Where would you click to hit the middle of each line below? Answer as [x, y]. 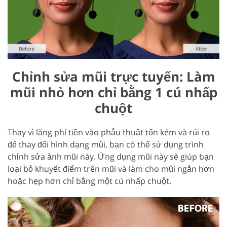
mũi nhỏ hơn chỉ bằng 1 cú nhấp [113, 92]
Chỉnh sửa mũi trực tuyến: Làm [113, 76]
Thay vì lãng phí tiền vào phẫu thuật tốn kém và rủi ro [109, 132]
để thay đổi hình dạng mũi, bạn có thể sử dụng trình [106, 144]
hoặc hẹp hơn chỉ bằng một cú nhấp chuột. [89, 181]
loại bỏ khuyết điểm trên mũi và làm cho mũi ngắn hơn [111, 168]
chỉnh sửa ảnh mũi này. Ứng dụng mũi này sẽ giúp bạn [111, 156]
